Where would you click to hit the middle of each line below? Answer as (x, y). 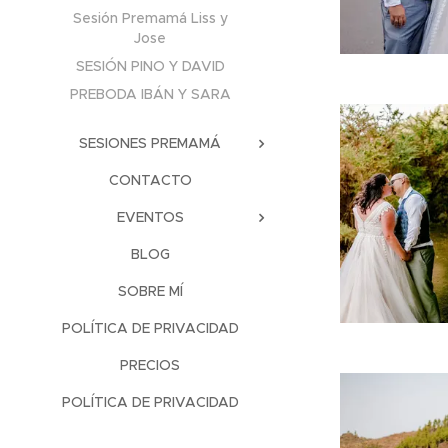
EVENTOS (150, 216)
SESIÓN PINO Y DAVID (150, 65)
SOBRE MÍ (150, 290)
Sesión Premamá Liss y (150, 17)
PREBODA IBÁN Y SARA (150, 93)
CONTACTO (150, 179)
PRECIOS (150, 364)
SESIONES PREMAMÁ (150, 142)
